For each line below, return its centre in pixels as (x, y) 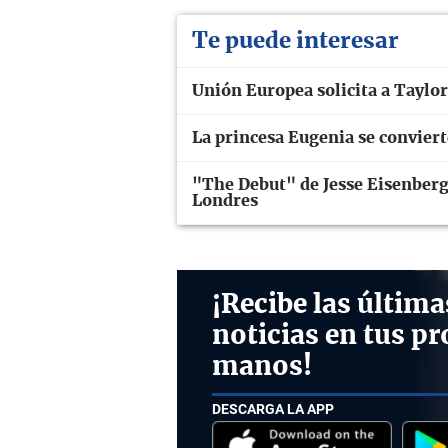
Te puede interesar (295, 41)
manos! (262, 367)
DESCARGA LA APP (273, 408)
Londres (225, 201)
